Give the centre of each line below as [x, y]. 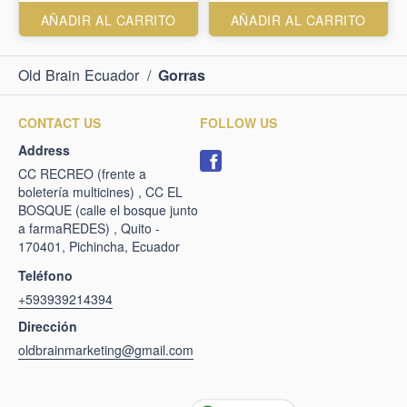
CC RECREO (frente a [82, 174]
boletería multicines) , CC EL [100, 192]
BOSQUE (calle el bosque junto [108, 210]
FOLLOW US [238, 123]
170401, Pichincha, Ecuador [99, 246]
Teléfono [45, 275]
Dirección [48, 326]
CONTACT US [60, 123]
